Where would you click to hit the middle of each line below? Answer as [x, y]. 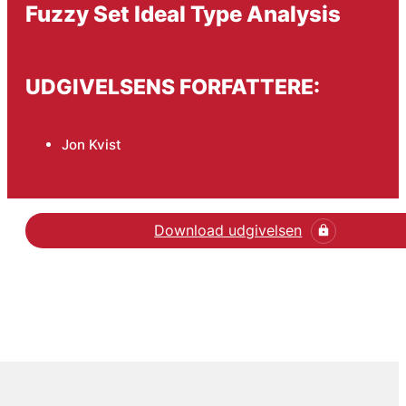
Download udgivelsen [228, 231]
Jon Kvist [91, 144]
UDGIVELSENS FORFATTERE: [172, 87]
